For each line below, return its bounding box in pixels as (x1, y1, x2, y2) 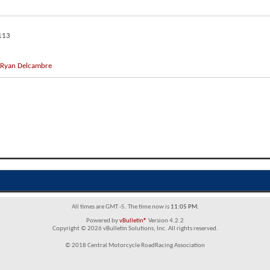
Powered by (86, 217, 119, 224)
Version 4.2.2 (147, 217, 184, 224)
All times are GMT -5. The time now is (71, 203, 171, 210)
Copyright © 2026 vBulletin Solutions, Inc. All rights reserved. (52, 225, 218, 232)
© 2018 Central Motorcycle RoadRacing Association (65, 242, 205, 249)
